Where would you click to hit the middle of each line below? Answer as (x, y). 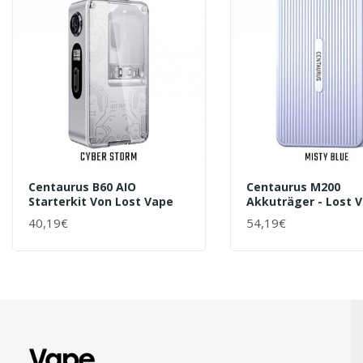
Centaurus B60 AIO (82, 186)
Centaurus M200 (293, 186)
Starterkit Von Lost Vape (101, 201)
